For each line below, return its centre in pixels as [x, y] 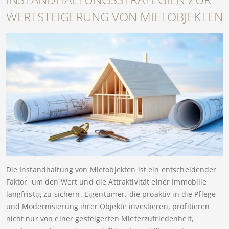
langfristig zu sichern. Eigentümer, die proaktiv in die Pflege [111, 194]
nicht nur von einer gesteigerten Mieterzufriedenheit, [100, 218]
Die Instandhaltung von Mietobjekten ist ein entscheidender [111, 169]
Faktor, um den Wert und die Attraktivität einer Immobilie [106, 181]
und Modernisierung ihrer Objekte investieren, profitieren [108, 206]
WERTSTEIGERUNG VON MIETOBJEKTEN [114, 17]
